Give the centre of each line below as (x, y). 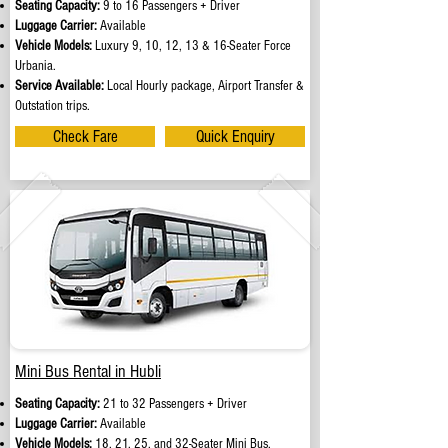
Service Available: (59, 86)
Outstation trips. (52, 106)
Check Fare (85, 136)
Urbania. (35, 66)
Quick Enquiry (235, 136)
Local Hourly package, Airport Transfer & (204, 86)
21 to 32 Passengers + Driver (175, 404)
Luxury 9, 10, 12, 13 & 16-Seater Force (191, 46)
